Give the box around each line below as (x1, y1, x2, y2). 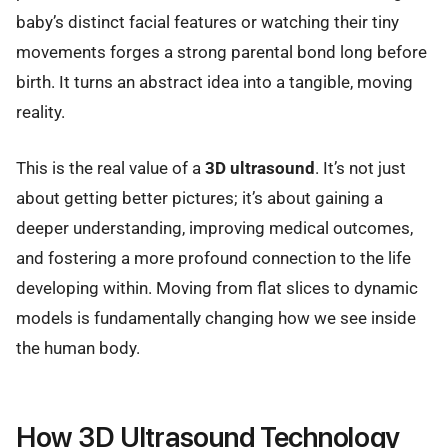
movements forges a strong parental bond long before (16, 41, 427, 62)
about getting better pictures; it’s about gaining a (16, 187, 383, 208)
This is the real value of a (16, 157, 205, 178)
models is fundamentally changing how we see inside (16, 307, 416, 328)
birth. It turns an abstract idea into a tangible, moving (16, 71, 413, 92)
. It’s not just (315, 157, 406, 178)
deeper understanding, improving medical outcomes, (16, 217, 413, 238)
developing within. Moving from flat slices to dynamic (16, 277, 418, 298)
